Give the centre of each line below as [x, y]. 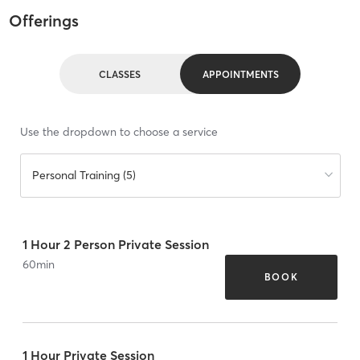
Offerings [43, 21]
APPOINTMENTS [240, 74]
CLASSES [120, 74]
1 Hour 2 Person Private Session [116, 244]
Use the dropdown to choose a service [119, 132]
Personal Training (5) [84, 176]
